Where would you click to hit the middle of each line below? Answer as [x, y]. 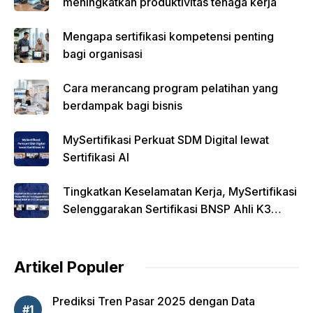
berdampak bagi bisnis [123, 105]
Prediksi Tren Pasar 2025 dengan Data [154, 301]
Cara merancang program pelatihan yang [170, 88]
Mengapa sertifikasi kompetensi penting [168, 36]
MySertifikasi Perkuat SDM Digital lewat [166, 140]
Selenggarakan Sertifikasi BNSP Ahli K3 [167, 209]
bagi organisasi [103, 54]
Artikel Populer [69, 267]
